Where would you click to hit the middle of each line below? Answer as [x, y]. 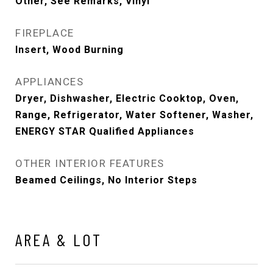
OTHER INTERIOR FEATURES [90, 163]
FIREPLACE [45, 33]
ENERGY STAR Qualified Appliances [105, 131]
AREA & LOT [58, 239]
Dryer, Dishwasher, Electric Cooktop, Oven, [127, 98]
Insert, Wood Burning [69, 49]
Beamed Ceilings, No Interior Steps [106, 180]
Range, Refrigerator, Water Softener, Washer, [134, 115]
